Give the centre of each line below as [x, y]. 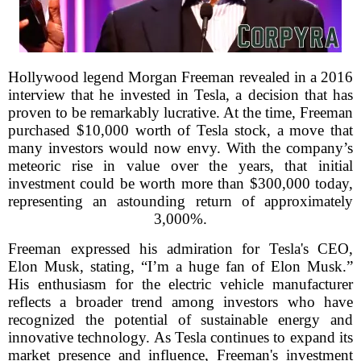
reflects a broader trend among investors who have [180, 302]
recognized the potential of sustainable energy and [180, 320]
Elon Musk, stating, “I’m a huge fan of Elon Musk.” [180, 266]
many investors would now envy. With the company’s [180, 148]
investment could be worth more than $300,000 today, [180, 183]
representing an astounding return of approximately [180, 201]
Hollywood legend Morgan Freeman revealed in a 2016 [180, 77]
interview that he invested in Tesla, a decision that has [180, 95]
